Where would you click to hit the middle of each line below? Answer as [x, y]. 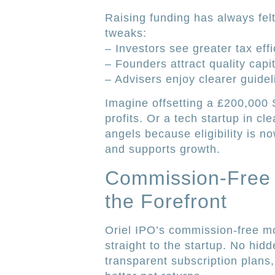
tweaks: [126, 33]
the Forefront [166, 201]
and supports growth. [162, 149]
